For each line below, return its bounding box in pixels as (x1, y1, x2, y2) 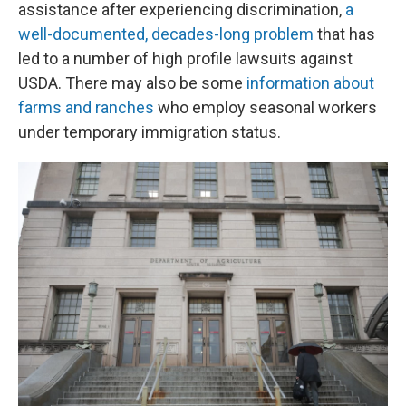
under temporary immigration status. (18, 122, 281, 141)
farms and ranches (18, 98, 154, 117)
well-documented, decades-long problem (18, 24, 314, 43)
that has (314, 24, 375, 43)
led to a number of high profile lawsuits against (18, 49, 353, 68)
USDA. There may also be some (18, 73, 246, 92)
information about (246, 73, 374, 92)
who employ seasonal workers (154, 98, 377, 117)
